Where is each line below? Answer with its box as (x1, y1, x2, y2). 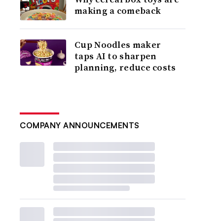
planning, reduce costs (74, 61, 176, 74)
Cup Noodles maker (74, 38, 161, 51)
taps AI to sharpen (74, 50, 157, 62)
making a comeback (74, 4, 161, 17)
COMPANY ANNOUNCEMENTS (20, 120, 140, 130)
